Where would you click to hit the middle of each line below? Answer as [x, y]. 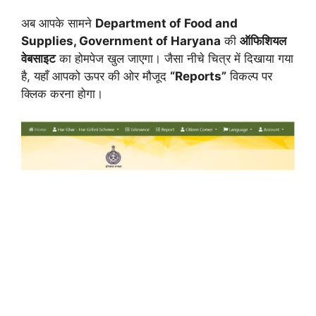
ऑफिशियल [263, 41]
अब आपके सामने [58, 24]
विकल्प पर [249, 77]
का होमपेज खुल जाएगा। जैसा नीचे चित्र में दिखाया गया [175, 59]
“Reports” [198, 77]
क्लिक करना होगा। [62, 94]
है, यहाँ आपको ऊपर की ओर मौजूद [96, 77]
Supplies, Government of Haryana [121, 41]
